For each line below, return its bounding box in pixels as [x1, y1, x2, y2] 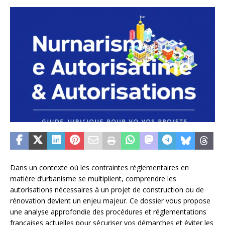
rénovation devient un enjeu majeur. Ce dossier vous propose [10, 196, 210, 206]
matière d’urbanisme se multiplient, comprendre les [10, 174, 176, 184]
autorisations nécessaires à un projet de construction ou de [10, 185, 204, 195]
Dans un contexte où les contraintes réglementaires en [10, 163, 189, 173]
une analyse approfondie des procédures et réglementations [10, 207, 206, 217]
